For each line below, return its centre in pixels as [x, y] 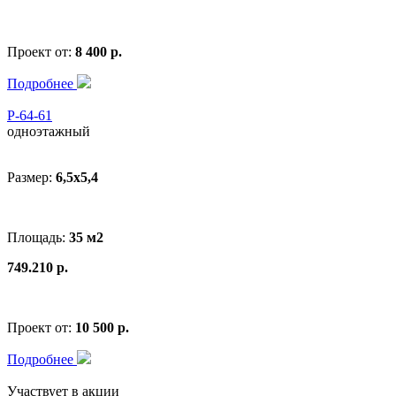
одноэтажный [49, 131]
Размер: [31, 177]
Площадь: [38, 237]
